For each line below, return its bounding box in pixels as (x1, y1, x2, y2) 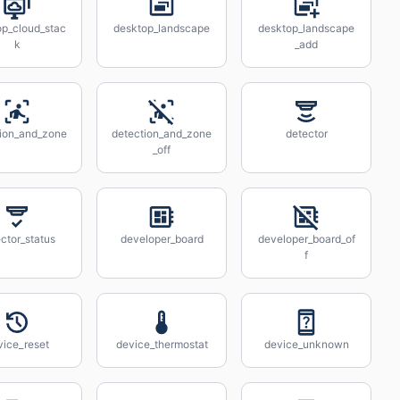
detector (285, 127, 328, 140)
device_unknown (263, 337, 349, 351)
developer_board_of (257, 232, 355, 246)
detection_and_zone (112, 127, 212, 140)
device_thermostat (115, 337, 208, 351)
